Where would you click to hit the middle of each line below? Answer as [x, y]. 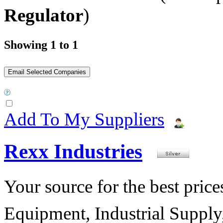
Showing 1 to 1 [41, 45]
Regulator [44, 15]
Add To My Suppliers [84, 119]
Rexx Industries [73, 151]
